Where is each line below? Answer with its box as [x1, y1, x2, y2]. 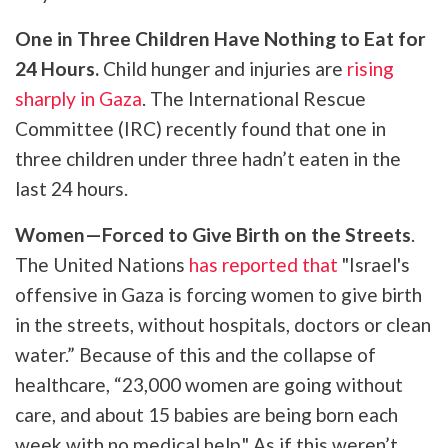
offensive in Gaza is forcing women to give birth [15, 282, 422, 306]
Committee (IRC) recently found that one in [15, 116, 386, 140]
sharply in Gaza [15, 86, 142, 110]
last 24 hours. [15, 176, 132, 200]
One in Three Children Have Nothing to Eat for [15, 26, 426, 50]
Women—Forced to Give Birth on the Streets [15, 222, 411, 246]
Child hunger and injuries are [99, 56, 347, 80]
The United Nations [15, 252, 189, 276]
